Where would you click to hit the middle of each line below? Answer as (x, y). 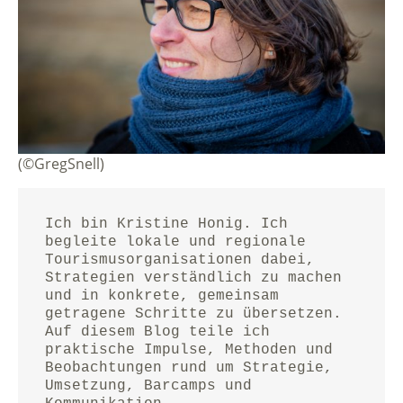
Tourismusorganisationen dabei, (180, 260)
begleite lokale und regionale (175, 242)
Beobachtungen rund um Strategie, (189, 367)
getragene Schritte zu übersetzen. (193, 313)
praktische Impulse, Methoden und (189, 349)
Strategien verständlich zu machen (193, 278)
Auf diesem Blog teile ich (157, 331)
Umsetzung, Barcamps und (148, 385)
